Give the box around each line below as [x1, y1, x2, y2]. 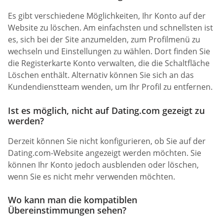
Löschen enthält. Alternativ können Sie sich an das [8, 70, 194, 81]
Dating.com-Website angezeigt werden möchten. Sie [8, 147, 201, 158]
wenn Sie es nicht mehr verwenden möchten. [8, 171, 175, 182]
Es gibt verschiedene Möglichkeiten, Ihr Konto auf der [8, 10, 206, 22]
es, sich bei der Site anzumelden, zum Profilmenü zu [8, 34, 200, 45]
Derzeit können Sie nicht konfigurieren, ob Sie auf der [8, 135, 206, 147]
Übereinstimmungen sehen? [8, 204, 126, 216]
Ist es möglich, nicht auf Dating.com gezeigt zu [8, 104, 205, 116]
